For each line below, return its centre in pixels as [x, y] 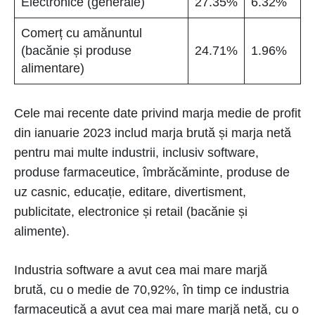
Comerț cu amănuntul [82, 33]
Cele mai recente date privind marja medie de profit [157, 113]
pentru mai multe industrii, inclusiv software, [136, 153]
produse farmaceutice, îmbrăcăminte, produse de [152, 172]
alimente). [42, 231]
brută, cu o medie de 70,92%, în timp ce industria [152, 290]
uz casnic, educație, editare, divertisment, [130, 192]
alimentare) [53, 68]
